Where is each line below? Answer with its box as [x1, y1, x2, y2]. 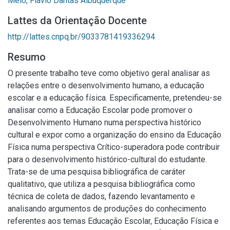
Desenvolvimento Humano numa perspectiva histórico [8, 118, 201, 127]
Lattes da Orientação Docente [8, 14, 147, 27]
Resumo [8, 51, 46, 63]
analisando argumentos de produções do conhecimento [8, 204, 206, 214]
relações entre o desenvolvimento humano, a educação [8, 81, 204, 90]
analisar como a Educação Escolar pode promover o [8, 105, 193, 115]
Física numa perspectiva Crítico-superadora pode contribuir [8, 142, 220, 152]
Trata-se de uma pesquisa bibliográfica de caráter [8, 167, 185, 177]
